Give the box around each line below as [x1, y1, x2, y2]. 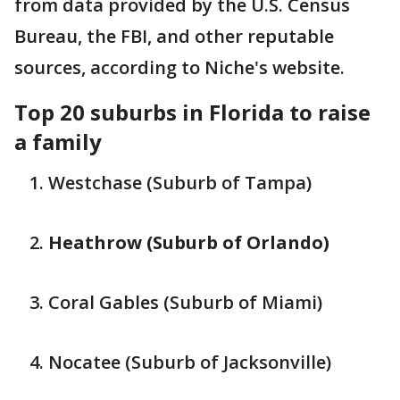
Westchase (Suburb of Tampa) [48, 171, 312, 195]
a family [14, 127, 107, 156]
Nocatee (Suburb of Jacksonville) [48, 350, 331, 374]
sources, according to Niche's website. [14, 55, 345, 79]
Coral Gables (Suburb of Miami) [48, 290, 322, 314]
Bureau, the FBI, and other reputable [14, 24, 334, 48]
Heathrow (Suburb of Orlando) [48, 230, 329, 254]
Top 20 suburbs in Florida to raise [14, 97, 371, 127]
